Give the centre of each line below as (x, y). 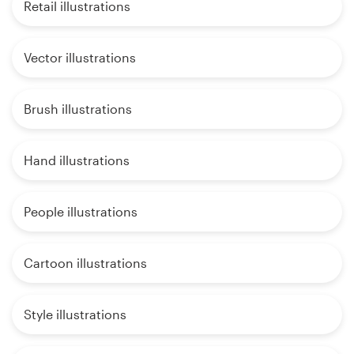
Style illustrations (75, 314)
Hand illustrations (77, 160)
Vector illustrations (80, 57)
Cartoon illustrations (85, 262)
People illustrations (81, 211)
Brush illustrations (78, 108)
